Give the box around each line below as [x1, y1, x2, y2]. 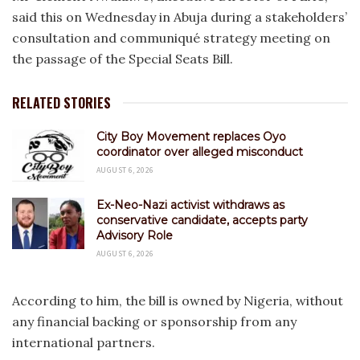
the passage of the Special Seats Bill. [12, 51, 233, 67]
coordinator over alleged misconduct [96, 145, 303, 160]
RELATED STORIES [12, 93, 111, 113]
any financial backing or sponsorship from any [12, 313, 297, 329]
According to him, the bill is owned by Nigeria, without [12, 292, 343, 309]
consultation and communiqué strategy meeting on [12, 30, 330, 47]
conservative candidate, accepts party [96, 212, 308, 227]
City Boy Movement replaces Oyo [96, 129, 286, 145]
